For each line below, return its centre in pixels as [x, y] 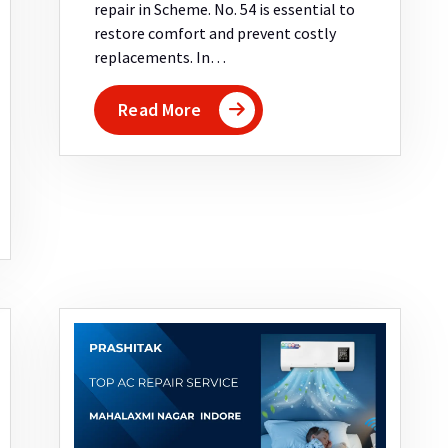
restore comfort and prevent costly [215, 33]
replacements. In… [160, 57]
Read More [159, 110]
